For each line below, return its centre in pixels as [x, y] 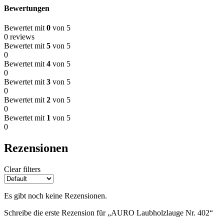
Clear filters [22, 169]
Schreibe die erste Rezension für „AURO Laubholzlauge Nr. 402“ [108, 213]
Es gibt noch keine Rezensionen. [55, 196]
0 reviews [19, 37]
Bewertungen [27, 8]
